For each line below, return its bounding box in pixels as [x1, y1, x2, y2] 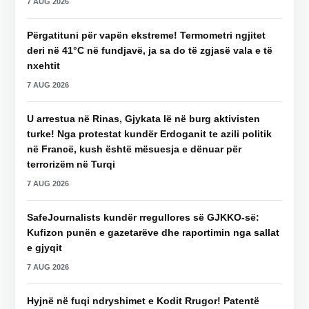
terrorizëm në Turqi [27, 158, 115, 170]
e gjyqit [27, 241, 62, 253]
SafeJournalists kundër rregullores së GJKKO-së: [27, 211, 259, 223]
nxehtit [27, 59, 60, 71]
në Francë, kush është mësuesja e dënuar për [27, 143, 241, 154]
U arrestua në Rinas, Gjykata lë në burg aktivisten [27, 112, 260, 124]
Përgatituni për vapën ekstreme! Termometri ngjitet [27, 29, 266, 41]
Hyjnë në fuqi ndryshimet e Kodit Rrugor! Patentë [27, 295, 259, 306]
